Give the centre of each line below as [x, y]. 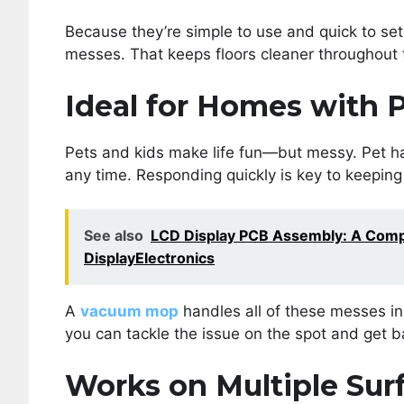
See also [114, 235]
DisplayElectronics [149, 258]
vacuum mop [129, 311]
